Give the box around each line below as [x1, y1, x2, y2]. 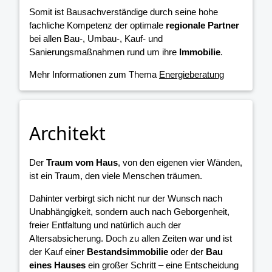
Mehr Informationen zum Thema [29, 69, 159, 80]
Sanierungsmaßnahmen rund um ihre [29, 47, 179, 58]
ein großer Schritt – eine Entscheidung [86, 260, 239, 271]
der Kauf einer [29, 246, 87, 257]
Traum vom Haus [46, 157, 118, 168]
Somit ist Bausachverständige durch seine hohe [29, 7, 218, 18]
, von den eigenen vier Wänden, [118, 157, 242, 168]
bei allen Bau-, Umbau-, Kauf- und [29, 33, 163, 44]
